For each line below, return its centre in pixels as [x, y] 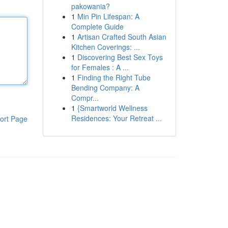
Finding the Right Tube [114, 77]
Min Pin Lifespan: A [108, 16]
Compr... [85, 98]
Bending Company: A [105, 88]
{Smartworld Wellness [112, 108]
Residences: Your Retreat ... [116, 118]
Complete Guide [97, 26]
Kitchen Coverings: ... [105, 47]
